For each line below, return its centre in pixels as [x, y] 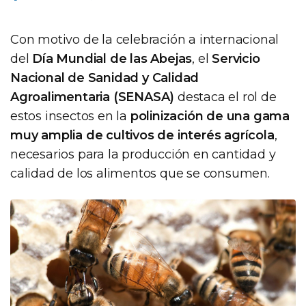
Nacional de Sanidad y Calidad [105, 78]
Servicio [236, 58]
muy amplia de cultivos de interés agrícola [142, 135]
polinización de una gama [210, 116]
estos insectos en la [70, 116]
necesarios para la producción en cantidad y [143, 154]
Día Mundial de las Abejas [112, 58]
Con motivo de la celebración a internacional [145, 39]
